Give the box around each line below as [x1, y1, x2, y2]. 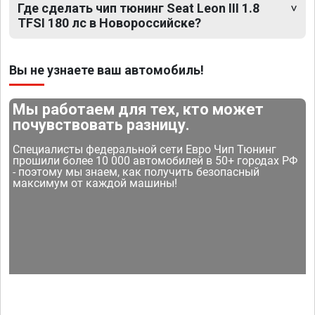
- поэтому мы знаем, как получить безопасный [13, 165, 260, 179]
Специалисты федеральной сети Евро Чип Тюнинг [13, 143, 277, 157]
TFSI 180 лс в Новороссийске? [18, 15, 201, 31]
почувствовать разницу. [13, 116, 191, 134]
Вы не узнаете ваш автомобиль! [9, 63, 204, 78]
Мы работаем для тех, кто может [13, 101, 264, 119]
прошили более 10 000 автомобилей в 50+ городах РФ [13, 154, 298, 168]
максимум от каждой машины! [13, 176, 178, 191]
